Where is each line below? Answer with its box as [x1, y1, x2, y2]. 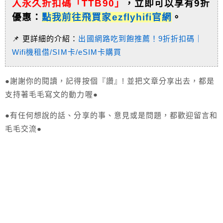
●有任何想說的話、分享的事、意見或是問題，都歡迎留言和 [5, 111, 218, 120]
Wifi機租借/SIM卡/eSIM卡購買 [12, 48, 121, 57]
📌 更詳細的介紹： [12, 34, 79, 43]
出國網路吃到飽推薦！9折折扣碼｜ [78, 34, 203, 43]
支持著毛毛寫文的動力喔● [5, 90, 98, 99]
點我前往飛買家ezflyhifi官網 [42, 12, 172, 23]
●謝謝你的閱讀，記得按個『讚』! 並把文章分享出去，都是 [5, 77, 215, 86]
